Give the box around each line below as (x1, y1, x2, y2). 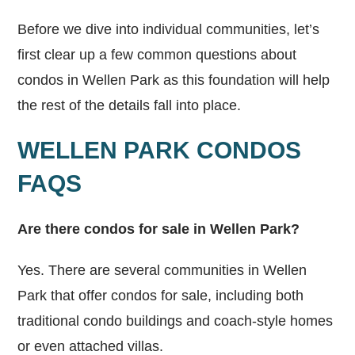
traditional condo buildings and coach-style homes (17, 312, 334, 329)
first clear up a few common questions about (17, 46, 297, 63)
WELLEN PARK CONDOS (17, 136, 302, 163)
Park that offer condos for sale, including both (17, 287, 304, 303)
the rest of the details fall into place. (17, 97, 250, 113)
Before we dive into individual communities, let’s (17, 21, 320, 37)
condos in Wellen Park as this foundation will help (17, 71, 330, 88)
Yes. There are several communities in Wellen (17, 261, 307, 278)
